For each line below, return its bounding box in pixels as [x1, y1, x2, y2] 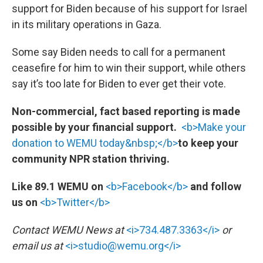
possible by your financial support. [12, 121, 181, 133]
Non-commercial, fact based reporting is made [12, 105, 240, 117]
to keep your [178, 137, 238, 149]
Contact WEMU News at [12, 224, 126, 236]
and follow [188, 180, 241, 193]
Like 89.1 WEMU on [12, 180, 106, 193]
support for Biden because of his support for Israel [12, 2, 247, 15]
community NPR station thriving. [12, 153, 170, 165]
